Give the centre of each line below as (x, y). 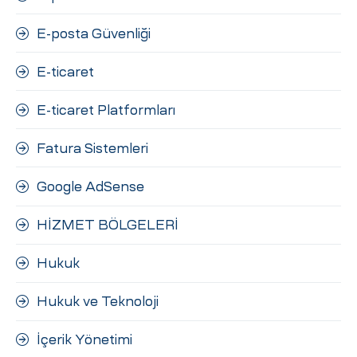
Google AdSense (90, 186)
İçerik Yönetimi (84, 340)
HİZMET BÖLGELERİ (108, 225)
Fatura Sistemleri (92, 148)
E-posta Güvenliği (94, 33)
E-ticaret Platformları (106, 110)
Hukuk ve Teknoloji (98, 302)
